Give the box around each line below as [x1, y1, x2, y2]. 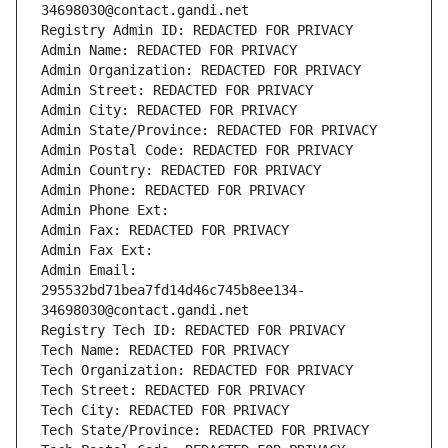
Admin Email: [41, 262, 137, 279]
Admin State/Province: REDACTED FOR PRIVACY [41, 122, 377, 139]
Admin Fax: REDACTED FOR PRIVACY [41, 222, 289, 239]
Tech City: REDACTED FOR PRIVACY [41, 402, 289, 419]
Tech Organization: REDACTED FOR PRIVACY [41, 362, 353, 379]
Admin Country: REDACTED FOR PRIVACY [41, 162, 321, 179]
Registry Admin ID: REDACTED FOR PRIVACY [41, 22, 353, 39]
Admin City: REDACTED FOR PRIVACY [41, 102, 297, 119]
